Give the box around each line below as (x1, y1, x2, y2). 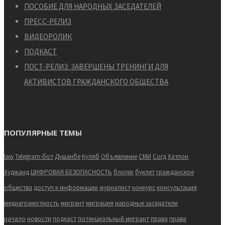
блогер (114, 168, 134, 177)
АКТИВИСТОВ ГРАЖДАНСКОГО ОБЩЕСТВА (24, 76, 168, 86)
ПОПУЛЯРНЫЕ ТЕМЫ (4, 127, 82, 138)
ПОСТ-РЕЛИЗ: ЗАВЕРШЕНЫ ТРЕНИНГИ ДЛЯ (24, 61, 168, 71)
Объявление (101, 152, 137, 161)
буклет (135, 168, 155, 177)
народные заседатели (115, 199, 178, 208)
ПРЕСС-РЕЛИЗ (24, 16, 71, 26)
